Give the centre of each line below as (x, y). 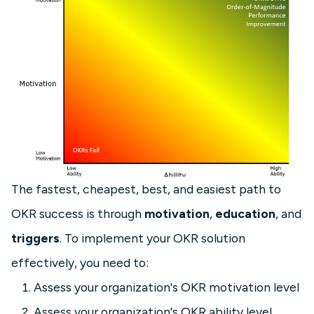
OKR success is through (78, 214)
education (245, 214)
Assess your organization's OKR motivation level (166, 287)
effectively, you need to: (80, 263)
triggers (35, 238)
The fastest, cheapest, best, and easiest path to (146, 189)
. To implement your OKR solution (152, 238)
